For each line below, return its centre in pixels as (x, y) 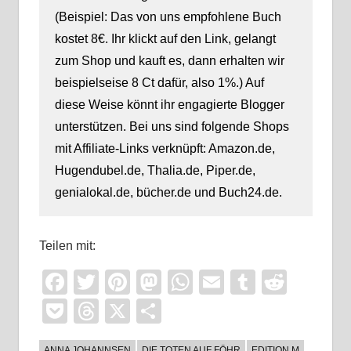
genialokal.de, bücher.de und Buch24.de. (168, 193)
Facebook (123, 282)
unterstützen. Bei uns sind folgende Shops (172, 127)
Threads (145, 311)
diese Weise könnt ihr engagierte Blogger (169, 105)
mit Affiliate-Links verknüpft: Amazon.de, (165, 149)
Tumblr (294, 282)
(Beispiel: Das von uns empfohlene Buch (168, 17)
